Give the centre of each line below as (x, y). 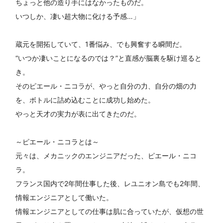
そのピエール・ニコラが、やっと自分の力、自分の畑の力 (106, 86)
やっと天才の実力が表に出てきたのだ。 (78, 114)
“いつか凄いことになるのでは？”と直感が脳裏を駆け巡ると (108, 58)
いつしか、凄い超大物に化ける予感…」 (77, 16)
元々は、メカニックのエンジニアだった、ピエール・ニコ (106, 156)
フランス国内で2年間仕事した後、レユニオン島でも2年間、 (110, 184)
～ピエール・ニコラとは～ (57, 142)
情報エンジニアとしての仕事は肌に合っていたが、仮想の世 (109, 212)
